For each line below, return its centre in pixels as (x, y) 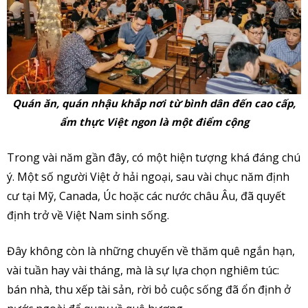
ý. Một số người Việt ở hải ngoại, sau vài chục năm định (148, 176)
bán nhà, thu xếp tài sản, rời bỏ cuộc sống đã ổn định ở (149, 289)
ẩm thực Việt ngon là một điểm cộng (154, 121)
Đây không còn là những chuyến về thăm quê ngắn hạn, (151, 251)
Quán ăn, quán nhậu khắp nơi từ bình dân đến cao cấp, (154, 103)
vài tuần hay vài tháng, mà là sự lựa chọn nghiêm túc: (143, 270)
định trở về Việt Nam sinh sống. (88, 215)
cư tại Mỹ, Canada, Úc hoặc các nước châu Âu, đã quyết (146, 196)
